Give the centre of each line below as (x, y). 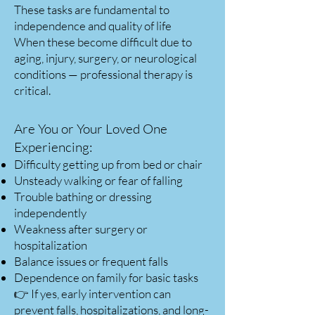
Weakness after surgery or (81, 229)
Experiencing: (53, 147)
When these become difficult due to (103, 42)
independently (50, 213)
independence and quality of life (94, 26)
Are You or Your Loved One (91, 129)
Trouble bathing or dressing (83, 197)
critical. (32, 90)
